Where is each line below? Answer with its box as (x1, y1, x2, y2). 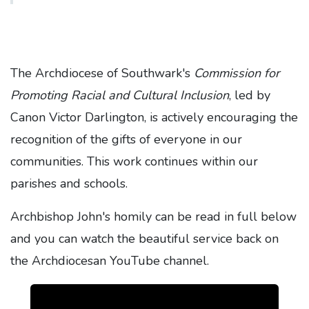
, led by (229, 87, 270, 103)
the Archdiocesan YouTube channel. (10, 252, 209, 269)
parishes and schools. (10, 175, 131, 192)
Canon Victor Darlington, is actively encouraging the (10, 109, 298, 126)
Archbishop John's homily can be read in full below (10, 208, 297, 225)
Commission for (194, 65, 279, 81)
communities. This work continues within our (10, 153, 258, 170)
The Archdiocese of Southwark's (10, 65, 194, 81)
